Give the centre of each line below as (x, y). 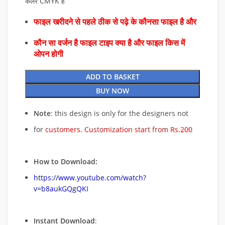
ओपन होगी (48, 54)
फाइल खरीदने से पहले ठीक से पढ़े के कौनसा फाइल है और (116, 22)
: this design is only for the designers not (120, 113)
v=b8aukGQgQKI (61, 189)
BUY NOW (113, 91)
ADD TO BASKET (113, 77)
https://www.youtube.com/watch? (90, 178)
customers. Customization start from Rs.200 (119, 129)
